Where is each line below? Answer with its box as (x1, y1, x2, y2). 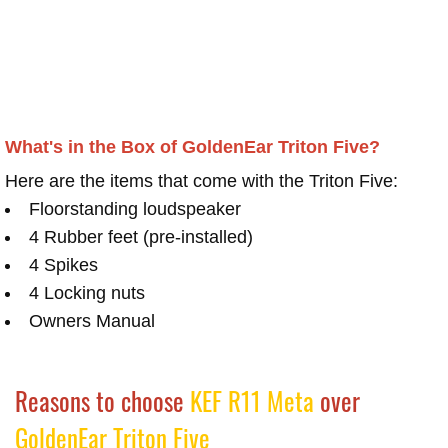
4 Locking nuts (29, 283, 145, 304)
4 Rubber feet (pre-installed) (29, 227, 253, 248)
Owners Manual (29, 311, 155, 332)
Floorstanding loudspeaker (29, 199, 241, 220)
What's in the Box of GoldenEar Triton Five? (5, 137, 380, 158)
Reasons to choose (15, 382, 190, 420)
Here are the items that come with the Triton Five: (5, 171, 398, 192)
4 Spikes (29, 255, 98, 276)
